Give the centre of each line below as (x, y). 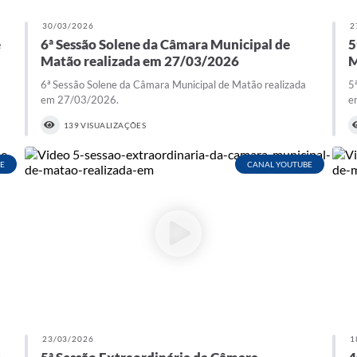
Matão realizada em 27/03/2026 (139, 61)
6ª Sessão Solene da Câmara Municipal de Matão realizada (173, 85)
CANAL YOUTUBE (280, 165)
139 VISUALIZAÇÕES (105, 126)
